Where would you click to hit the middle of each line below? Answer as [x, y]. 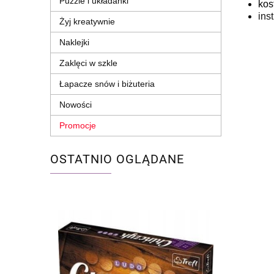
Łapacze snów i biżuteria [107, 84]
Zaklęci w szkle [88, 63]
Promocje [78, 126]
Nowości [76, 105]
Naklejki [74, 43]
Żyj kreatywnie [87, 22]
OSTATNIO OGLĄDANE [117, 160]
